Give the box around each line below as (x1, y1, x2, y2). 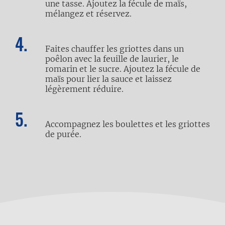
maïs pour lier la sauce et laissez (45, 74, 172, 84)
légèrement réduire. (45, 84, 124, 94)
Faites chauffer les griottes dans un (45, 44, 184, 54)
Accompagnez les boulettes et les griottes (45, 119, 210, 129)
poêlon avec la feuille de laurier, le (45, 54, 179, 64)
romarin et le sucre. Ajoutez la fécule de (45, 64, 200, 74)
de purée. (45, 129, 81, 139)
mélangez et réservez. (45, 9, 132, 19)
